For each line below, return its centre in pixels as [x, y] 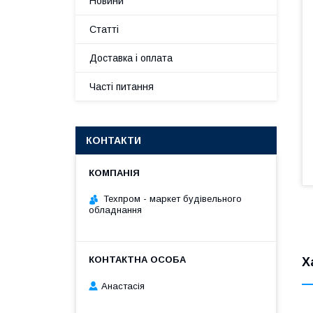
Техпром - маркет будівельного [173, 199]
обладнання [115, 210]
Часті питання [122, 87]
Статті [104, 29]
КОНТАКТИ [114, 140]
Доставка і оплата [131, 58]
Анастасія [123, 286]
